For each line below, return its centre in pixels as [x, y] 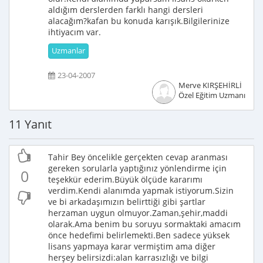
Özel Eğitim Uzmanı [212, 95]
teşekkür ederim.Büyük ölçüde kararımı [125, 179]
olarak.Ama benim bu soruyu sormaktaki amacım [144, 224]
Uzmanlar [68, 51]
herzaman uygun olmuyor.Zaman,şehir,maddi [138, 213]
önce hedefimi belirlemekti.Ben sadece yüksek [139, 235]
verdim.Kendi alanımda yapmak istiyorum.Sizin [141, 190]
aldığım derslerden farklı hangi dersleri [126, 10]
